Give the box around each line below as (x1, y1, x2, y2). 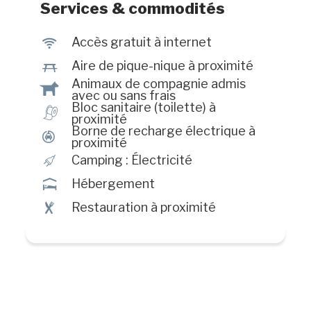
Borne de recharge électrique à (71, 123, 255, 138)
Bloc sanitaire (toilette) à (71, 99, 216, 115)
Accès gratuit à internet (71, 35, 212, 50)
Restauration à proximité (71, 200, 216, 215)
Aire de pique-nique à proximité (71, 58, 253, 74)
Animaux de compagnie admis (71, 76, 246, 91)
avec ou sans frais (71, 87, 176, 103)
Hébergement (71, 176, 155, 192)
